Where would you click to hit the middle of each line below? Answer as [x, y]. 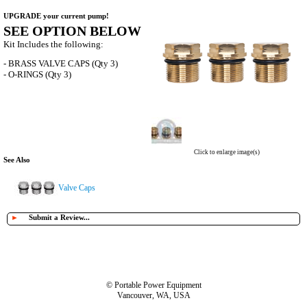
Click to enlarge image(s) [227, 152]
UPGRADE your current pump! [56, 16]
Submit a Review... [59, 218]
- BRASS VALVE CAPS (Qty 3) [61, 64]
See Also [17, 160]
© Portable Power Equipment [153, 285]
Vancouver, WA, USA [153, 296]
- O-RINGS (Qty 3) [37, 75]
